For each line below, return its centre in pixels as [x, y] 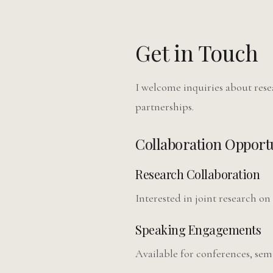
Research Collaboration [197, 174]
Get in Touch [197, 52]
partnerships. [165, 107]
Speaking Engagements [198, 229]
